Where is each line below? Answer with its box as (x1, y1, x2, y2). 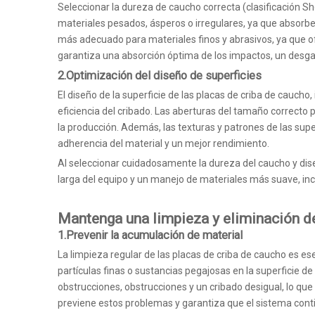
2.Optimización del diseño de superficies (58, 69, 262, 82)
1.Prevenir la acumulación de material (58, 229, 243, 242)
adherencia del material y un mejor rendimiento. (58, 138, 269, 149)
